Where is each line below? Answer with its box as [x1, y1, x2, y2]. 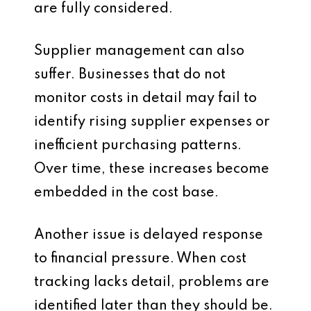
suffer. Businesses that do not [34, 68, 226, 82]
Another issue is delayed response [34, 228, 263, 242]
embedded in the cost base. [34, 186, 219, 200]
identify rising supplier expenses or [34, 115, 270, 129]
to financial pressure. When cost [34, 252, 246, 266]
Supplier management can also [34, 44, 244, 58]
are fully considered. [34, 2, 173, 16]
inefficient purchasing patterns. [34, 139, 242, 153]
